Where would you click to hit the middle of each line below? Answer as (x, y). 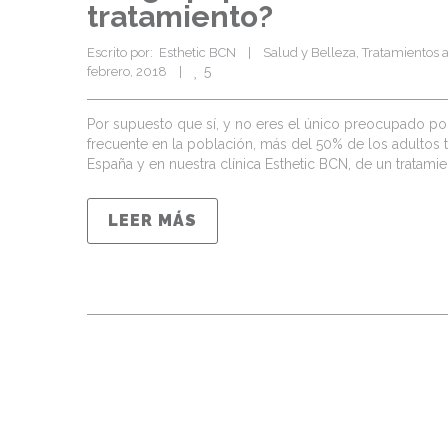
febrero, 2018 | (140, 71)
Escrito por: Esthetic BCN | (175, 52)
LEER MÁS (152, 220)
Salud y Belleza (309, 52)
